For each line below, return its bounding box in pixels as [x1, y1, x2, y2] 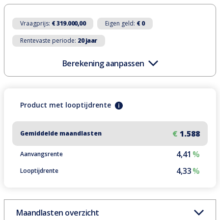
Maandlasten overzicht [16, 207, 99, 219]
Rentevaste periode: [20, 36, 76, 45]
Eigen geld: [105, 19, 135, 27]
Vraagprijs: [20, 19, 50, 27]
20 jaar [78, 36, 97, 45]
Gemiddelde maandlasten [20, 129, 102, 138]
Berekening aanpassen [62, 58, 144, 69]
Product [20, 100, 49, 110]
